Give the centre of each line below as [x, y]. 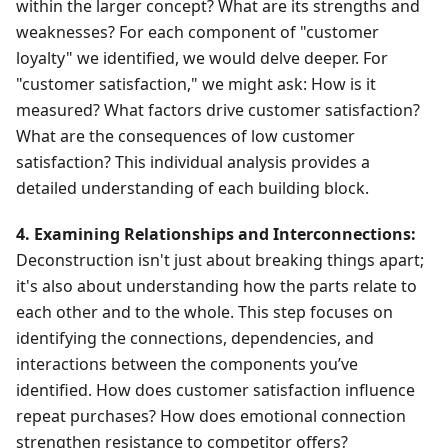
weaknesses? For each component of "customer [197, 32]
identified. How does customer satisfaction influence [215, 390]
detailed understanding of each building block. [192, 188]
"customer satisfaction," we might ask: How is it [196, 84]
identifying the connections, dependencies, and [195, 338]
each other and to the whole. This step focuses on [204, 312]
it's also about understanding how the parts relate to [216, 286]
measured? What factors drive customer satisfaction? [218, 110]
